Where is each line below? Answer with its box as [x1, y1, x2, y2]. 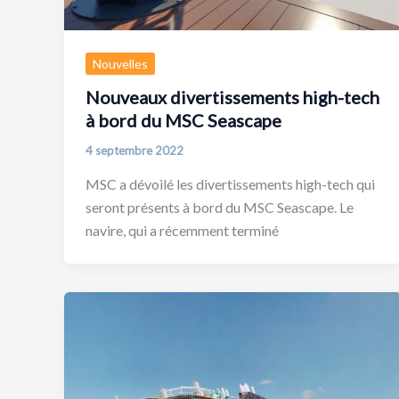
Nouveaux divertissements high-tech [85, 86, 379, 109]
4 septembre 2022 [85, 143, 183, 159]
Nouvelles [93, 55, 148, 71]
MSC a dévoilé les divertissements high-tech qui [85, 175, 375, 192]
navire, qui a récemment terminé [85, 222, 279, 239]
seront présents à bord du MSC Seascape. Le [85, 199, 354, 216]
